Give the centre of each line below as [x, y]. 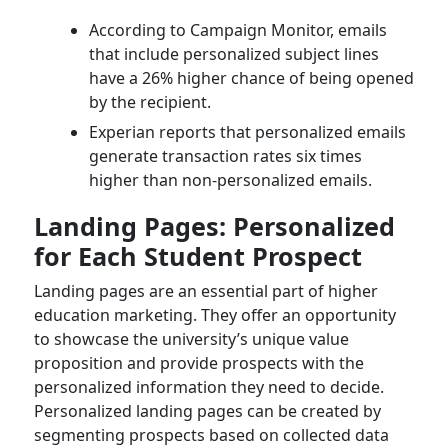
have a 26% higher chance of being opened [251, 77]
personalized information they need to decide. [208, 386]
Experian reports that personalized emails [247, 131]
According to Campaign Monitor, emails [237, 29]
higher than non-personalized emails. [230, 179]
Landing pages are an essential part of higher [205, 290]
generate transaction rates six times [225, 155]
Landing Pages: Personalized [214, 225]
